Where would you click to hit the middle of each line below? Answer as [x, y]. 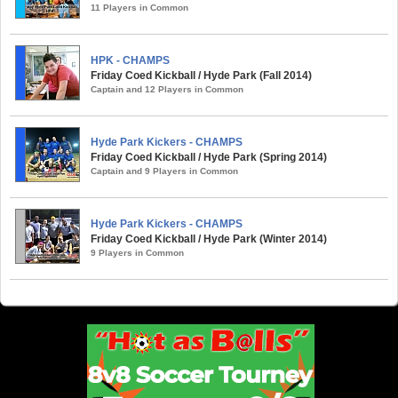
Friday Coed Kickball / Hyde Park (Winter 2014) [209, 239]
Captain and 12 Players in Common [167, 89]
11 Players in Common [139, 7]
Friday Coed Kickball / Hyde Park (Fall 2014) [201, 75]
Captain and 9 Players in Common [164, 171]
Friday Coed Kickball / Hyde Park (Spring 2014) [209, 157]
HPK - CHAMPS [130, 60]
